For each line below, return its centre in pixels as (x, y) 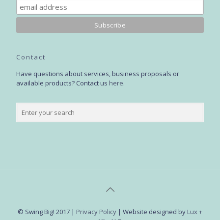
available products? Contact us (63, 83)
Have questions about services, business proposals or (98, 74)
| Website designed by (152, 212)
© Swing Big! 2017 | (47, 212)
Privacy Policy (96, 212)
